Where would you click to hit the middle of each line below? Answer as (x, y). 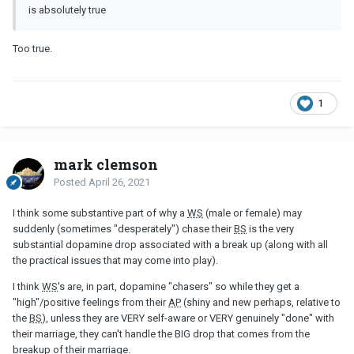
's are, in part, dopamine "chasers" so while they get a (179, 286)
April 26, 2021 (119, 182)
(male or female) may (252, 213)
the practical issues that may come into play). (115, 260)
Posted (71, 182)
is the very (270, 228)
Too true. (32, 48)
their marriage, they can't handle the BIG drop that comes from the (161, 333)
